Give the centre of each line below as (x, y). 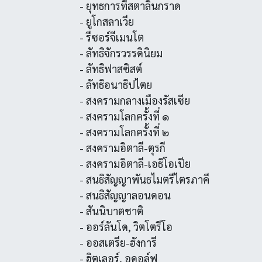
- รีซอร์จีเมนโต (111, 37)
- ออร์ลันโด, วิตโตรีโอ (126, 227)
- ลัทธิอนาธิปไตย (116, 85)
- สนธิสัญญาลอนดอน (125, 195)
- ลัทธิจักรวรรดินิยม (121, 53)
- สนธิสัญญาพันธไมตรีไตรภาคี (144, 179)
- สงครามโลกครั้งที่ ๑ (124, 116)
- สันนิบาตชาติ (111, 211)
